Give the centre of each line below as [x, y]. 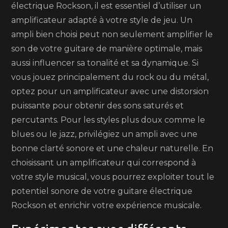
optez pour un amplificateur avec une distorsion [110, 91]
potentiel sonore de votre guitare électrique [102, 191]
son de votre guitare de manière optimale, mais [107, 49]
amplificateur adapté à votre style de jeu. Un [102, 20]
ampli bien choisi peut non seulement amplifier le [112, 34]
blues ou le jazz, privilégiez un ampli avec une [105, 134]
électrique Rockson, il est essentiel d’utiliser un [106, 6]
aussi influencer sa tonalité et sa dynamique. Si [105, 63]
